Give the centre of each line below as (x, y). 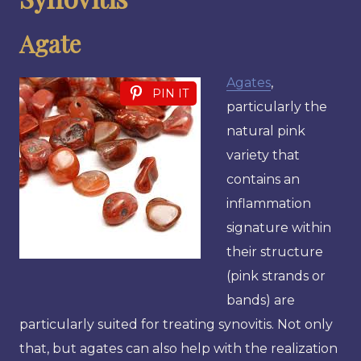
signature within (279, 227)
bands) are (261, 300)
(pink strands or (276, 276)
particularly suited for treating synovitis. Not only (176, 324)
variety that (263, 155)
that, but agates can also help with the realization (178, 348)
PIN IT (170, 93)
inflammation (269, 203)
